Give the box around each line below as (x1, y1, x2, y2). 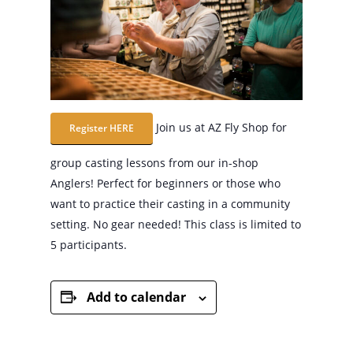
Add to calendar (87, 288, 186, 307)
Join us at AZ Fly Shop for (153, 120, 287, 136)
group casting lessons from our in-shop (50, 155, 258, 171)
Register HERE (69, 121, 134, 136)
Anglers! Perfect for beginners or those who (50, 176, 281, 191)
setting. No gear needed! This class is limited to (50, 217, 301, 232)
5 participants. (50, 237, 127, 253)
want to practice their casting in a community (50, 196, 290, 212)
